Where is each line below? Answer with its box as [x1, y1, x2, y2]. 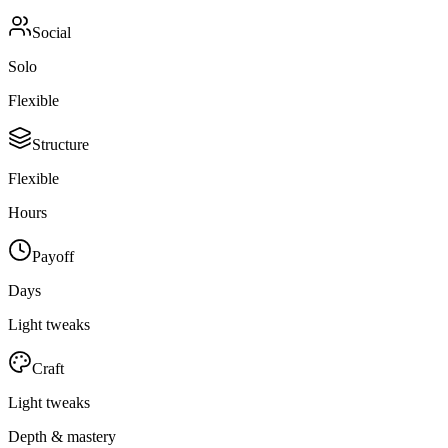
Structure [32, 135, 89, 153]
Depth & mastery [8, 427, 116, 445]
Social [32, 23, 71, 41]
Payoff [32, 247, 74, 265]
